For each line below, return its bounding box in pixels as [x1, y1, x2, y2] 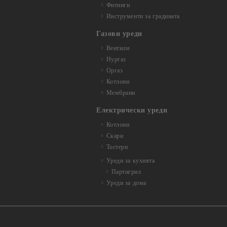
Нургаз [106, 56, 126, 63]
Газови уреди [96, 30, 142, 37]
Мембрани [106, 89, 136, 96]
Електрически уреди [96, 106, 168, 114]
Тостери [106, 143, 128, 150]
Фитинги [106, 2, 130, 9]
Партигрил [111, 168, 141, 175]
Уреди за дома [106, 179, 146, 186]
